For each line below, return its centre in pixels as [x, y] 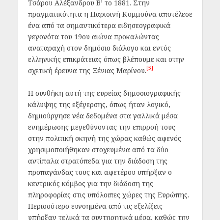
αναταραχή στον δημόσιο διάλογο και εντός [99, 48]
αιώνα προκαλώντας [124, 37]
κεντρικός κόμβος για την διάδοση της [90, 183]
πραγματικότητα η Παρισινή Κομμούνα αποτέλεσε [110, 14]
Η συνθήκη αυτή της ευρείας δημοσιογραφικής [104, 93]
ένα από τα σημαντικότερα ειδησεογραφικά [99, 26]
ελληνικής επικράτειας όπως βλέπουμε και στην [106, 59]
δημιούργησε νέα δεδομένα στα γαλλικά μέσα [103, 115]
